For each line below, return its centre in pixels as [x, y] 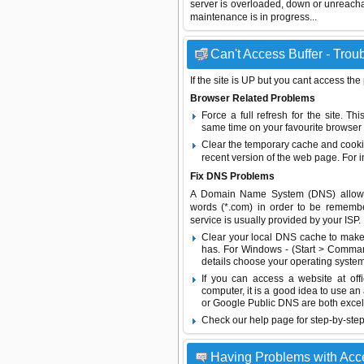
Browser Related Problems [253, 98]
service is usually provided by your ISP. [275, 220]
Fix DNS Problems [232, 176]
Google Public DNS [256, 303]
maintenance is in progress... [253, 17]
